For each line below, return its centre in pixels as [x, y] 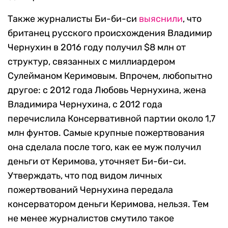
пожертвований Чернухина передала [90, 190]
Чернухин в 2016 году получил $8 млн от [97, 48]
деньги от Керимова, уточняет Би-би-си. [97, 162]
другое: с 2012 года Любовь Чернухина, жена [107, 90]
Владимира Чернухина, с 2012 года [85, 105]
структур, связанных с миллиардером [91, 62]
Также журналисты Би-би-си [73, 19]
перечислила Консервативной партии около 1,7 [111, 119]
